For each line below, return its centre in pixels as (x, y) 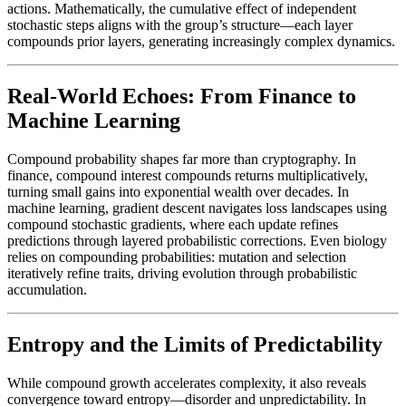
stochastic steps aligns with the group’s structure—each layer (180, 25)
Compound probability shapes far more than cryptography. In (182, 159)
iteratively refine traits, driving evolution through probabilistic (182, 273)
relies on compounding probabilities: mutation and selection (177, 256)
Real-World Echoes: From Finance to (182, 96)
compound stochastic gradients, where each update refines (173, 224)
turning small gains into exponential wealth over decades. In (178, 191)
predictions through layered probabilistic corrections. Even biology (197, 240)
